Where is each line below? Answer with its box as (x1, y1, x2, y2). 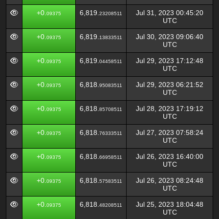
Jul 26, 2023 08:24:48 (136, 176, 203, 184)
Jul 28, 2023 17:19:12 (136, 105, 203, 112)
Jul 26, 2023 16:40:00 (136, 153, 203, 160)
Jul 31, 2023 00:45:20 (136, 9, 203, 17)
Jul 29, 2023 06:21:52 (136, 81, 203, 88)
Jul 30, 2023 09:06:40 (136, 33, 203, 41)
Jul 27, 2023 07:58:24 (136, 129, 203, 136)
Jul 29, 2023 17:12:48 (136, 57, 203, 65)
